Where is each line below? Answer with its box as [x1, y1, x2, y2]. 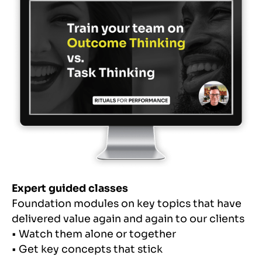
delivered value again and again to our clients [12, 212, 244, 225]
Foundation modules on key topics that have [12, 196, 242, 210]
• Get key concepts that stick [12, 242, 163, 256]
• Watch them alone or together [12, 227, 176, 240]
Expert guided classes [12, 181, 128, 195]
